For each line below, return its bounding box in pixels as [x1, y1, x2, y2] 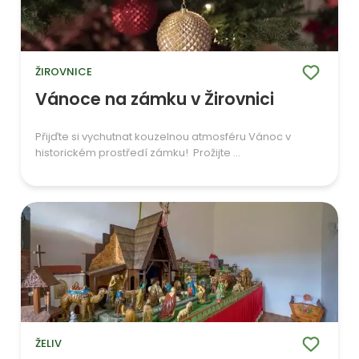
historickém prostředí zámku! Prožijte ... [35, 145, 241, 161]
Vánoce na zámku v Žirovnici [35, 87, 275, 111]
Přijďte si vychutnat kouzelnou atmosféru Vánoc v [35, 129, 292, 145]
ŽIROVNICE [35, 64, 95, 80]
